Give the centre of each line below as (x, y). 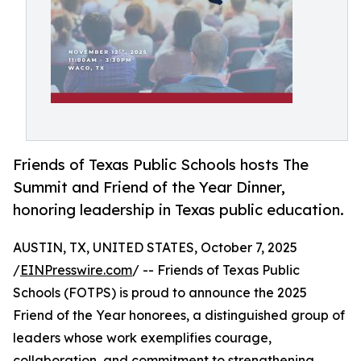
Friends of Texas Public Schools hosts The (161, 165)
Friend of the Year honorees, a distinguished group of (179, 315)
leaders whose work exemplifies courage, (142, 338)
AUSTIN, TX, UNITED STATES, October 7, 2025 (155, 248)
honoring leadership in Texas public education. (178, 210)
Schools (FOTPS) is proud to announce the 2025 (160, 293)
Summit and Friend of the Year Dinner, (149, 187)
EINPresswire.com (76, 270)
